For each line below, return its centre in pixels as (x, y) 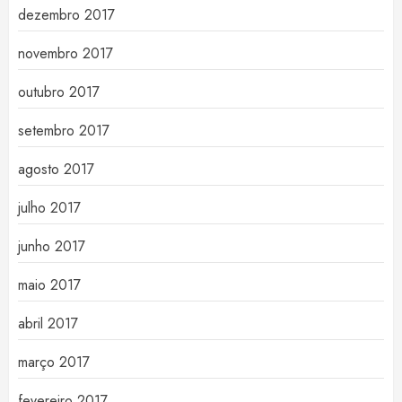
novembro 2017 (66, 54)
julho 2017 (49, 208)
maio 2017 (49, 285)
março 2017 (54, 363)
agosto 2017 (56, 170)
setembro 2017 (64, 131)
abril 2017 (48, 324)
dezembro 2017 (66, 15)
